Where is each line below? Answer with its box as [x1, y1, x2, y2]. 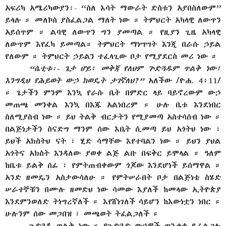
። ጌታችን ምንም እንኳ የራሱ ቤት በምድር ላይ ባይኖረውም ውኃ [5, 87, 221, 98]
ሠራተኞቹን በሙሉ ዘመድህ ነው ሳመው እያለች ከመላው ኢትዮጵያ [5, 184, 221, 195]
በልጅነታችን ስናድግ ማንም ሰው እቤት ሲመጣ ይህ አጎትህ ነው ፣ [5, 123, 221, 134]
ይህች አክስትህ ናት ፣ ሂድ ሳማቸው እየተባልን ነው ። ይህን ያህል [5, 135, 221, 146]
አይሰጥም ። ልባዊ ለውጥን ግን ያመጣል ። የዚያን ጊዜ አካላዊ [5, 26, 221, 37]
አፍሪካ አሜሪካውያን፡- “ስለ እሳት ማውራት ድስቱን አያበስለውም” [5, 2, 221, 13]
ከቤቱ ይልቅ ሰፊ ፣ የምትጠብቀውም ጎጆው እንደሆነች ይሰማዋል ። [5, 159, 221, 171]
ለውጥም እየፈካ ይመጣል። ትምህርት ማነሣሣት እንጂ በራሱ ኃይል [5, 38, 221, 49]
